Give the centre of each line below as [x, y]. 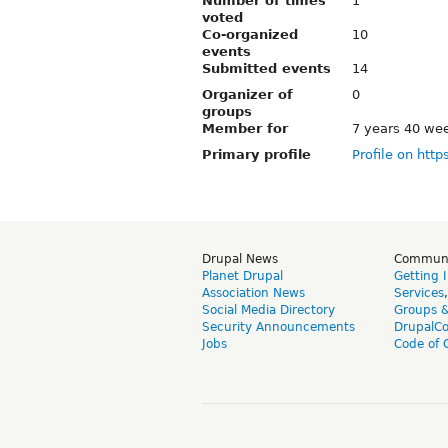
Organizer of [247, 94]
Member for [245, 128]
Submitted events [266, 68]
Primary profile [256, 154]
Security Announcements [278, 326]
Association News [253, 292]
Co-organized [250, 34]
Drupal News [240, 258]
